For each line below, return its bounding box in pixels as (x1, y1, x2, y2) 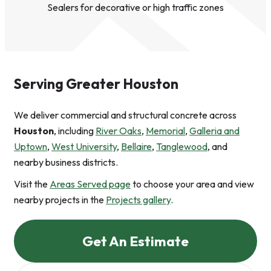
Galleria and (189, 125, 240, 137)
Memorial (146, 125, 185, 137)
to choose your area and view (131, 178, 254, 191)
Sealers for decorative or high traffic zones (47, 1, 224, 14)
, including (54, 125, 96, 137)
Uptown (14, 140, 47, 153)
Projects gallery (106, 194, 171, 206)
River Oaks (96, 125, 142, 137)
